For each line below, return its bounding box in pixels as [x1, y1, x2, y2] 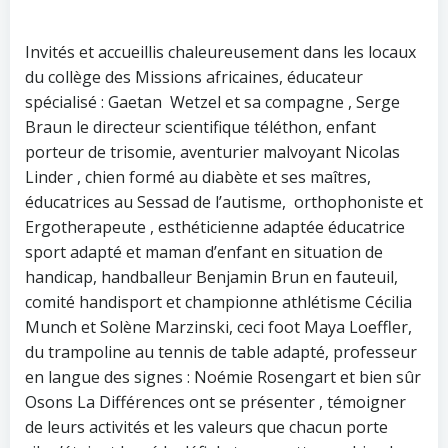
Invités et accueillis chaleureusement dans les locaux [25, 40, 416, 63]
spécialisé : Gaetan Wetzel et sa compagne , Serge [25, 90, 400, 113]
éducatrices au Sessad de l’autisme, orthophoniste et [25, 190, 423, 213]
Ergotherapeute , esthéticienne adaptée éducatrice [25, 215, 405, 238]
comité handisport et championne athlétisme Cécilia [25, 290, 412, 313]
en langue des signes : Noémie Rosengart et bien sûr [25, 365, 421, 388]
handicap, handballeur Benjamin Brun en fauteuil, [25, 265, 398, 288]
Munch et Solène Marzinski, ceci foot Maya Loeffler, [25, 315, 412, 338]
